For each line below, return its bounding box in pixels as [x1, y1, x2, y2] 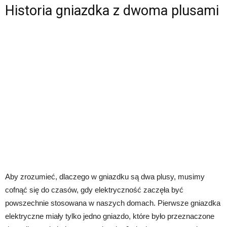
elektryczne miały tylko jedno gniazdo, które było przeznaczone [5, 211, 214, 220]
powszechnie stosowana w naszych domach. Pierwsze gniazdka [5, 198, 220, 207]
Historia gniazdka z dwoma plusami [5, 2, 219, 19]
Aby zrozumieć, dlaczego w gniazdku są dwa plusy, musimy [5, 172, 205, 181]
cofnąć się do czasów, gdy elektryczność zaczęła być [5, 185, 183, 194]
